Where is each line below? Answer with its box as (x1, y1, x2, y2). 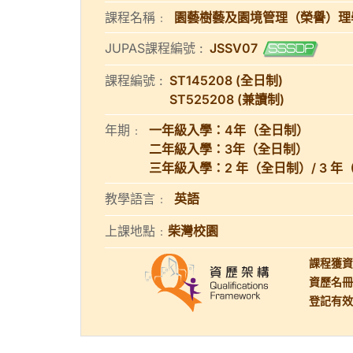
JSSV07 (210, 40, 258, 56)
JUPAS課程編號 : (105, 40, 203, 56)
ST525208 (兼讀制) (169, 91, 284, 107)
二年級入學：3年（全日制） (149, 141, 308, 157)
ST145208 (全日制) (169, 72, 283, 88)
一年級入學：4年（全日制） (149, 122, 309, 138)
